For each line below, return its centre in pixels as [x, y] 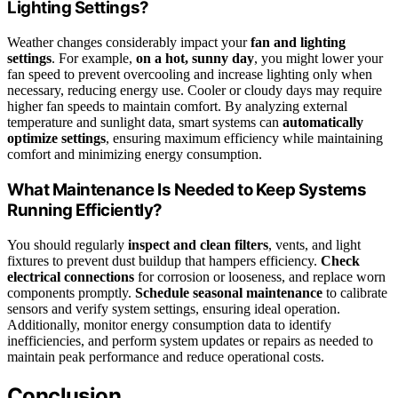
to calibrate [355, 292]
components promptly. [71, 292]
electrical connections [71, 276]
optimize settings [56, 139]
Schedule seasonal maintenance [229, 292]
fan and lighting [298, 43]
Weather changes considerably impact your [129, 43]
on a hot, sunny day [195, 59]
